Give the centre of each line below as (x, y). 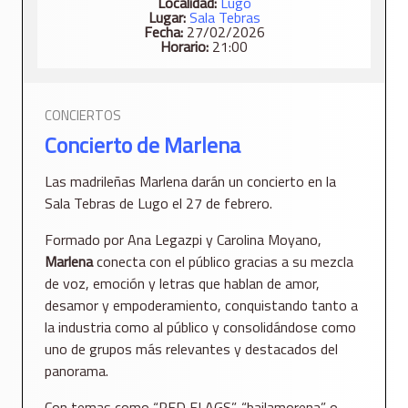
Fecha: (163, 32)
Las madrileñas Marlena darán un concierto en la (190, 182)
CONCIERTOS (83, 116)
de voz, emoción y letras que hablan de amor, (182, 284)
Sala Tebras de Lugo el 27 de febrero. (158, 204)
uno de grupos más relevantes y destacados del (191, 349)
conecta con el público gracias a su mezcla (223, 262)
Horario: (184, 47)
